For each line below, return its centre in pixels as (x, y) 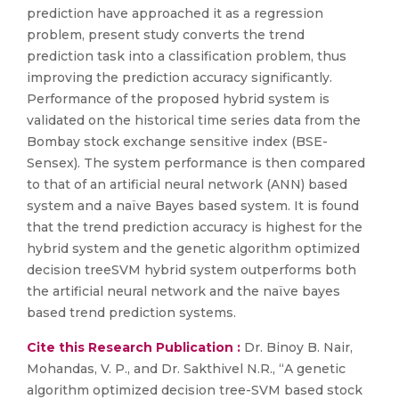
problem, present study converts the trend (166, 35)
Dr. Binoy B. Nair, (297, 347)
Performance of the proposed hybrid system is (178, 99)
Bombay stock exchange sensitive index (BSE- (177, 142)
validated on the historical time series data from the (194, 120)
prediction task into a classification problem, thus (187, 56)
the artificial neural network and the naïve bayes (183, 291)
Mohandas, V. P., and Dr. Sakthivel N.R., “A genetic (186, 369)
